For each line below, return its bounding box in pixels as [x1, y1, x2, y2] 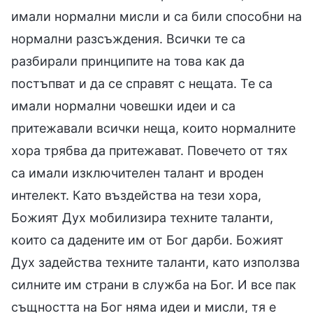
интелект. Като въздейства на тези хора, [11, 187, 261, 203]
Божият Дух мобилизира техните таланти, [11, 210, 273, 225]
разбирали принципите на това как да [11, 53, 245, 68]
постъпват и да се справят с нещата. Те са [11, 75, 272, 91]
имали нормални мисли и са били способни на [11, 8, 302, 24]
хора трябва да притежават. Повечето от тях [11, 143, 288, 158]
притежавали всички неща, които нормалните [11, 120, 296, 136]
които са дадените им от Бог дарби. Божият [11, 232, 284, 247]
